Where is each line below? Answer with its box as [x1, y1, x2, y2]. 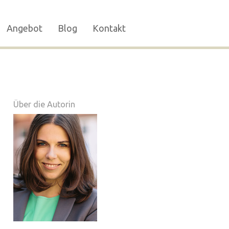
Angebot [6, 23, 42, 33]
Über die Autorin [13, 100, 75, 109]
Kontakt [92, 23, 126, 33]
